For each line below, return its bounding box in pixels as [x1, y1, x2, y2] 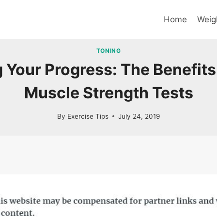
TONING [96, 47, 121, 55]
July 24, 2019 [118, 112, 160, 120]
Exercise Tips [67, 112, 108, 120]
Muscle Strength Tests [24, 83, 193, 103]
